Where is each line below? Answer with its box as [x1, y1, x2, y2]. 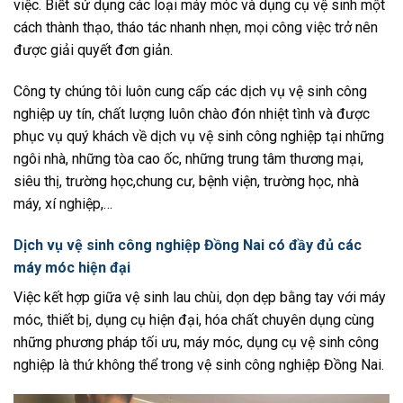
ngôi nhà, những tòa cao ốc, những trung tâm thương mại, [13, 149, 363, 167]
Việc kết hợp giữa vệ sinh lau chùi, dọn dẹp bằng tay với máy [13, 288, 386, 306]
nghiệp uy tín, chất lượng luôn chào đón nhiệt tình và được [13, 104, 370, 122]
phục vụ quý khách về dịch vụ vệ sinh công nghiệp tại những [13, 127, 384, 145]
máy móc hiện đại [13, 258, 130, 276]
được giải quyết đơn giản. [13, 40, 173, 58]
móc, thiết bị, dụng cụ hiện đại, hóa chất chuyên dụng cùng [13, 310, 374, 328]
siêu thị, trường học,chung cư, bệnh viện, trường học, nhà [13, 172, 359, 190]
